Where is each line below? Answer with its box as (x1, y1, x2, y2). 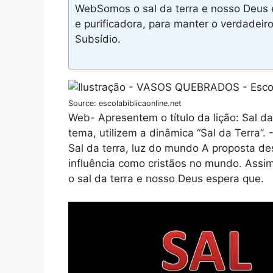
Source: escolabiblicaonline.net (68, 98, 182, 108)
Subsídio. (75, 33, 121, 46)
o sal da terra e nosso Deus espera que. (68, 172, 264, 185)
